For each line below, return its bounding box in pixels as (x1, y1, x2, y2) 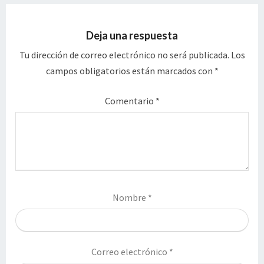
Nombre (112, 191, 148, 203)
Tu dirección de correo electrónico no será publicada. (19, 48, 229, 61)
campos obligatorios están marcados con (45, 64, 214, 77)
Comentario (104, 94, 156, 107)
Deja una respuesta (86, 28, 178, 42)
